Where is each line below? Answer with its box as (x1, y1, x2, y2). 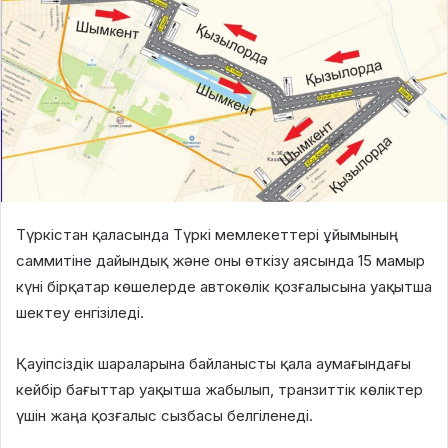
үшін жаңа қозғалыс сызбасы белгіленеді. (16, 405, 313, 425)
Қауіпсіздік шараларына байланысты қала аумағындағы (16, 353, 411, 373)
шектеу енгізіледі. (16, 302, 144, 322)
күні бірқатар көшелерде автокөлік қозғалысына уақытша (16, 276, 432, 296)
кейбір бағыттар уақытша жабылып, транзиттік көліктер (16, 379, 423, 399)
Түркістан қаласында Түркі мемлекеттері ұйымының (16, 224, 398, 244)
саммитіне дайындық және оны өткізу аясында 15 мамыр (16, 250, 425, 270)
